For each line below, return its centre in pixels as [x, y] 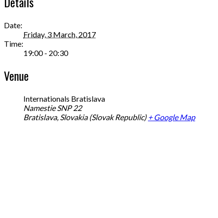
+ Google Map [172, 117]
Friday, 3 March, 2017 [60, 34]
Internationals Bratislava [64, 99]
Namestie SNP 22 [53, 108]
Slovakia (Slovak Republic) [103, 117]
